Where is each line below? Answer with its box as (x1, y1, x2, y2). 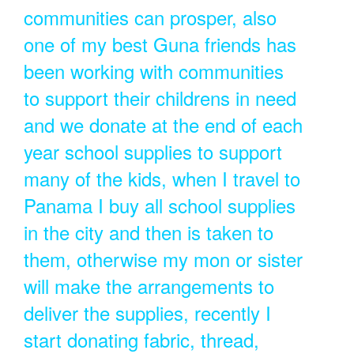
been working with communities (23, 57, 284, 85)
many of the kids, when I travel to (23, 164, 300, 192)
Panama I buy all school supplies (23, 191, 296, 219)
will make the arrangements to (23, 272, 274, 299)
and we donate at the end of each (23, 111, 303, 138)
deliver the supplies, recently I (23, 299, 271, 326)
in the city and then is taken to (23, 218, 273, 246)
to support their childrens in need (23, 84, 296, 111)
